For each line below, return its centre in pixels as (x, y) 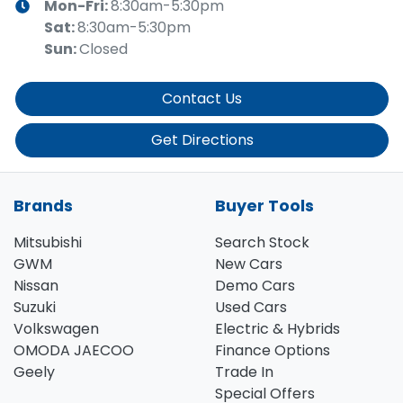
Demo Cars (255, 286)
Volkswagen (56, 329)
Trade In (244, 372)
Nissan (36, 286)
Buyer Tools (264, 206)
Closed (103, 49)
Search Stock (262, 243)
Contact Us (202, 99)
